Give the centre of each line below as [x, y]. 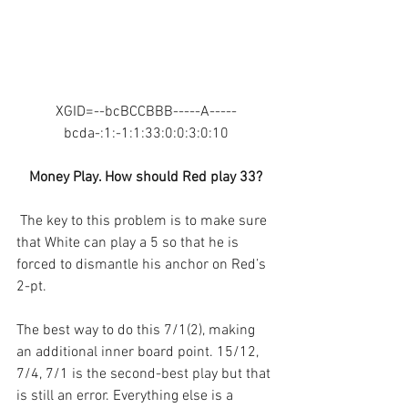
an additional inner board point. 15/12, [139, 352]
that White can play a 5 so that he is [129, 243]
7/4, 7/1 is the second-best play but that [145, 374]
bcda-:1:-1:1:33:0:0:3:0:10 [146, 133]
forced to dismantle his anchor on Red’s [143, 265]
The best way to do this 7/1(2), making [138, 330]
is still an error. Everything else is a [127, 396]
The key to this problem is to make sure [145, 221]
